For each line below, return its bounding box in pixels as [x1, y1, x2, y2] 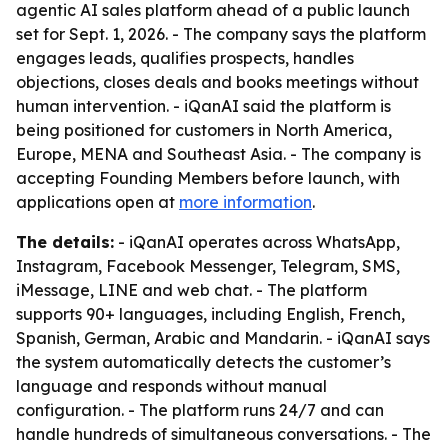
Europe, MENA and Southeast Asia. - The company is [16, 144, 421, 164]
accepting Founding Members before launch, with [16, 168, 400, 188]
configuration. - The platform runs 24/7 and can [16, 400, 384, 420]
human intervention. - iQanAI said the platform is [16, 96, 391, 116]
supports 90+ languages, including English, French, [16, 304, 405, 324]
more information [179, 192, 312, 212]
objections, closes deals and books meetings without [16, 72, 419, 92]
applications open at [16, 192, 179, 212]
